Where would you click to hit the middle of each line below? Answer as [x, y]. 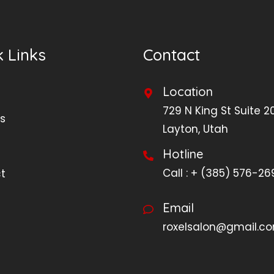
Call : [177, 173]
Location [188, 91]
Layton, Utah [195, 129]
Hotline [183, 154]
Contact [172, 55]
